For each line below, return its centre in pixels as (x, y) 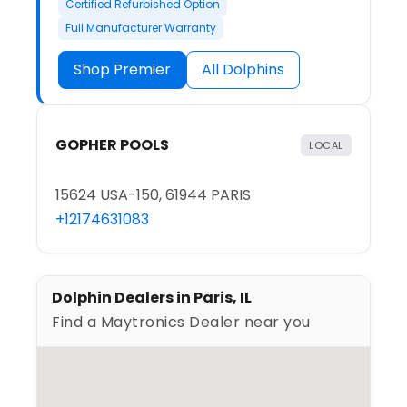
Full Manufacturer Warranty (141, 28)
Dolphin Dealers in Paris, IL (152, 298)
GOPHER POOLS (112, 145)
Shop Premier (122, 70)
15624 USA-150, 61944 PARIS (153, 195)
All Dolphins (243, 70)
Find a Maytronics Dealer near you (181, 323)
